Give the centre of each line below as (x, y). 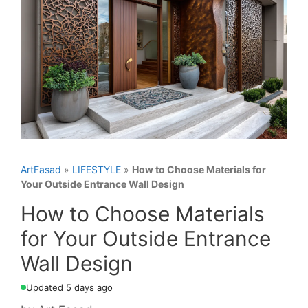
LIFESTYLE (97, 169)
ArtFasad (41, 169)
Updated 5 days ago (69, 287)
